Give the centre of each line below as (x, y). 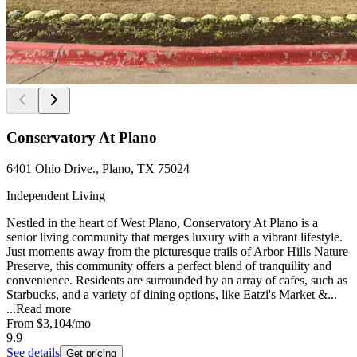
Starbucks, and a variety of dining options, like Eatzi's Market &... (172, 294)
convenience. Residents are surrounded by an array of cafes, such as (177, 280)
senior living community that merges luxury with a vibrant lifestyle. (175, 237)
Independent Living (56, 195)
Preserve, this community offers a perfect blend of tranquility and (169, 265)
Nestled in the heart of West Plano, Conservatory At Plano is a (162, 222)
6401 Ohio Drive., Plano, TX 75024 (98, 168)
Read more (43, 308)
